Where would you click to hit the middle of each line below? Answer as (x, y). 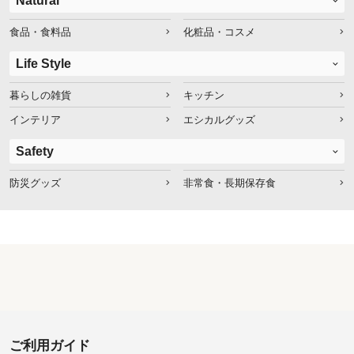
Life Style (43, 64)
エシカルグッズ (219, 120)
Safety (35, 151)
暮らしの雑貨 (40, 96)
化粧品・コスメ (219, 32)
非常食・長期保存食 (230, 183)
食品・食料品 (40, 32)
